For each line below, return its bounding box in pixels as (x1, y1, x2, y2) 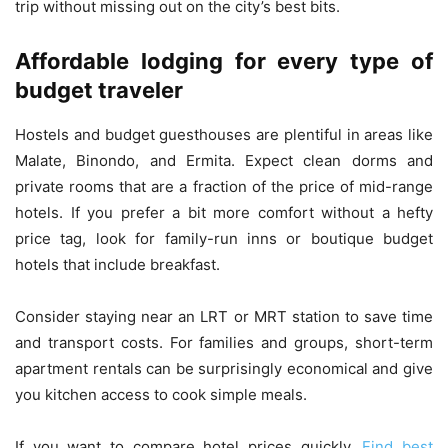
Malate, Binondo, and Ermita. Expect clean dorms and (15, 150, 433, 170)
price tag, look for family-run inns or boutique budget (15, 228, 433, 248)
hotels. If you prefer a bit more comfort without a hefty (15, 202, 433, 222)
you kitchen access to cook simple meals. (15, 384, 307, 404)
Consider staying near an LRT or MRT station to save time (15, 306, 433, 326)
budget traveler (15, 76, 183, 103)
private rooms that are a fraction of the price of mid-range (15, 176, 433, 196)
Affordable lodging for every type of (15, 47, 433, 74)
